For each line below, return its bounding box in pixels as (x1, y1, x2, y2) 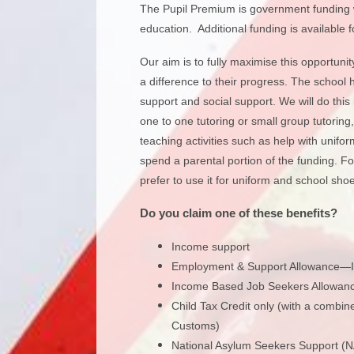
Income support (171, 239, 250, 253)
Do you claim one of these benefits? (140, 205, 337, 220)
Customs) (171, 318, 220, 332)
